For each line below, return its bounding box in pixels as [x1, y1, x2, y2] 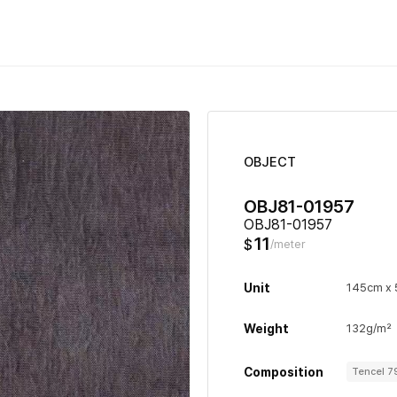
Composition [244, 364, 323, 379]
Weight [244, 322, 289, 336]
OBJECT [244, 154, 296, 170]
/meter [270, 237, 306, 251]
